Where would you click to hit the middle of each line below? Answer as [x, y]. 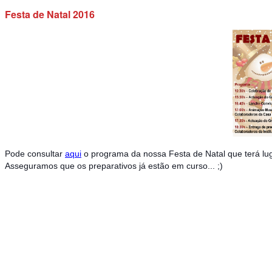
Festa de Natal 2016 [50, 15]
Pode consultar [35, 154]
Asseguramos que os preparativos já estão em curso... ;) [114, 166]
